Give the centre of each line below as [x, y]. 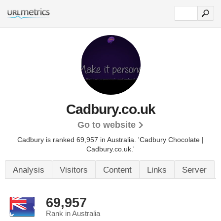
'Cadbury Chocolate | [171, 140]
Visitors [74, 170]
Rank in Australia [73, 214]
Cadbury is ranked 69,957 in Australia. [78, 140]
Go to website [106, 125]
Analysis [29, 170]
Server [194, 170]
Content [117, 170]
